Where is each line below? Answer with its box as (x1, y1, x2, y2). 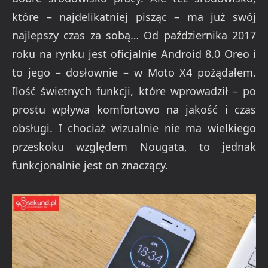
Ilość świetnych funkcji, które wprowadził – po (12, 83, 256, 98)
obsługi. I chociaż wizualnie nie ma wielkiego (12, 120, 256, 135)
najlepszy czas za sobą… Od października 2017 (12, 28, 256, 42)
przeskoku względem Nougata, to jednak (12, 139, 256, 154)
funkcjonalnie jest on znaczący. (12, 157, 168, 172)
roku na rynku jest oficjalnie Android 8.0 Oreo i (12, 46, 256, 61)
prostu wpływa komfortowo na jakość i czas (12, 102, 256, 117)
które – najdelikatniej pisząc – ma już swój (12, 9, 256, 24)
